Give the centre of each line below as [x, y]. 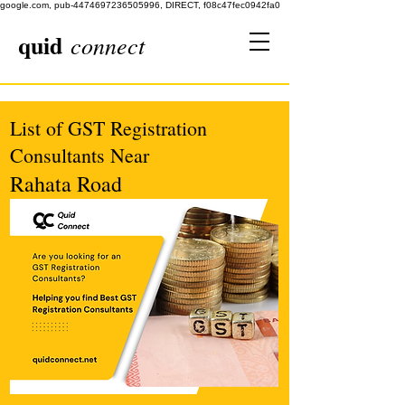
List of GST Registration [108, 128]
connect [108, 45]
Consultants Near [80, 155]
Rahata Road [66, 184]
